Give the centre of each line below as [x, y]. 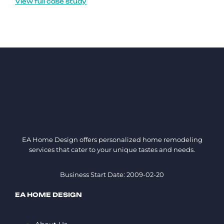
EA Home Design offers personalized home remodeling [112, 139]
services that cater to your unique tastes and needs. [112, 149]
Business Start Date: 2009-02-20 [112, 174]
